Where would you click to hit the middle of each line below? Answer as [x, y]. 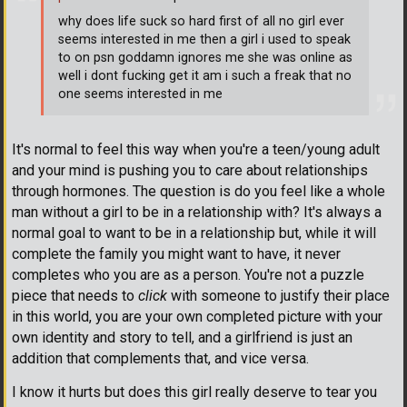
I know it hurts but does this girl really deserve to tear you [194, 392]
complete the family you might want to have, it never [176, 253]
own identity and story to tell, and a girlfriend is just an [182, 337]
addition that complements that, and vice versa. [160, 358]
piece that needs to [75, 295]
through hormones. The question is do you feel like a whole [199, 191]
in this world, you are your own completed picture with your [197, 316]
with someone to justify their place [278, 295]
